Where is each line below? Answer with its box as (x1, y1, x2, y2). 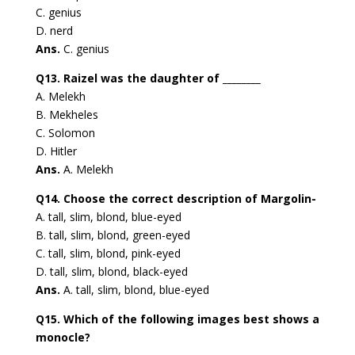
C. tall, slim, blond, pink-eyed (35, 246, 181, 261)
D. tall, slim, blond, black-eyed (35, 264, 188, 280)
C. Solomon (35, 125, 95, 141)
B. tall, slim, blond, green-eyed (35, 227, 190, 243)
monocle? (35, 330, 90, 345)
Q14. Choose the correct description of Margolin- (35, 191, 316, 207)
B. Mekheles (35, 107, 98, 123)
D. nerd (35, 23, 73, 39)
